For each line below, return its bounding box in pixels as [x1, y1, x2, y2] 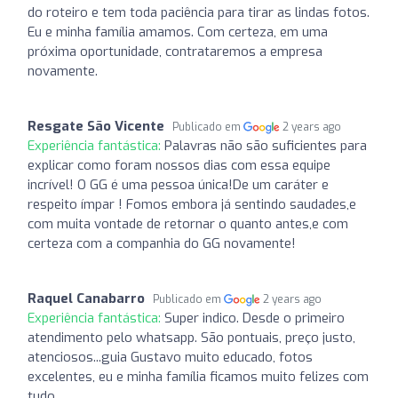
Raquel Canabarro [28, 289, 145, 307]
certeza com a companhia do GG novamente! [28, 234, 296, 252]
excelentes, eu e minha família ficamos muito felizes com [28, 367, 369, 386]
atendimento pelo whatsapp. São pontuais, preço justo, [28, 328, 355, 346]
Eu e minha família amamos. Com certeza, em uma [28, 22, 328, 41]
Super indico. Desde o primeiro [164, 308, 345, 327]
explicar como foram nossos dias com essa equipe [28, 155, 330, 174]
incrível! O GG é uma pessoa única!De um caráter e [28, 175, 329, 194]
